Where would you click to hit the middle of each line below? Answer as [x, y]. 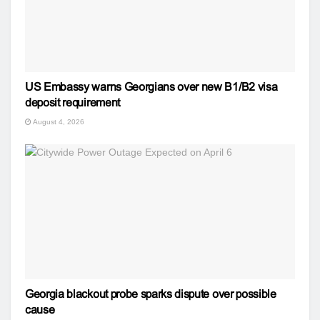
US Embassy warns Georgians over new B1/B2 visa [151, 86]
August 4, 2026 [58, 121]
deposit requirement [72, 102]
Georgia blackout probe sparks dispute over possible [151, 294]
